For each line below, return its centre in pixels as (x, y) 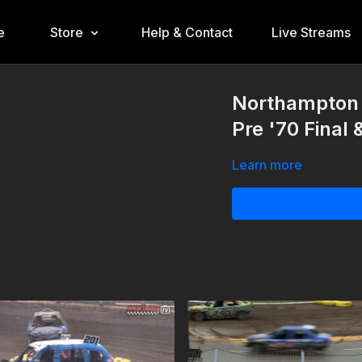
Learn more (267, 165)
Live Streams (311, 32)
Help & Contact (187, 32)
